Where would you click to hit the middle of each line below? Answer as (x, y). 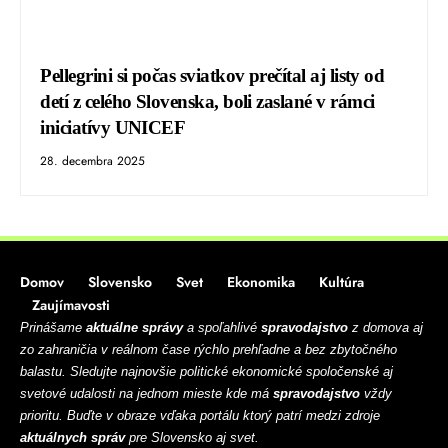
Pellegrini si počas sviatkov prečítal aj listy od (212, 75)
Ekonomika (261, 282)
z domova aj (385, 328)
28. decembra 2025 (93, 160)
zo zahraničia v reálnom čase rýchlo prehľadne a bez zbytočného (208, 350)
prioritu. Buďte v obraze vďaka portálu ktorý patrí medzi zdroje (200, 416)
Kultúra (341, 282)
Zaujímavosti (71, 305)
